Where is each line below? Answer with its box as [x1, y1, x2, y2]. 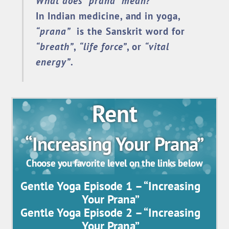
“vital [145, 40, 170, 53]
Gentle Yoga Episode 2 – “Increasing [20, 205, 200, 220]
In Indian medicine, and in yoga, [36, 9, 181, 22]
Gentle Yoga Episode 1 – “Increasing [20, 178, 200, 194]
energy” [36, 55, 71, 68]
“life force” [79, 40, 127, 53]
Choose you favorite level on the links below [26, 156, 203, 169]
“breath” [36, 40, 74, 53]
